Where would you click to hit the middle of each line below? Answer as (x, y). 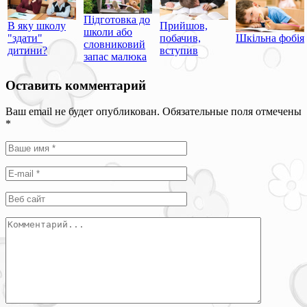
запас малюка (115, 56)
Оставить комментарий (76, 85)
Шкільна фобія (270, 38)
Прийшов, (184, 25)
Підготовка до (117, 19)
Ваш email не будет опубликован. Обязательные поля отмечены (153, 112)
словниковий (114, 44)
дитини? (27, 50)
